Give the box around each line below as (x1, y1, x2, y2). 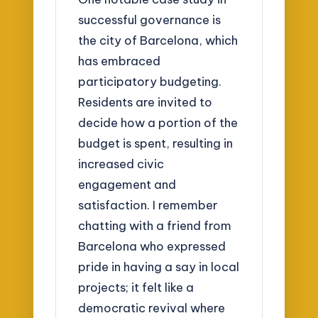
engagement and (78, 177, 177, 192)
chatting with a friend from (78, 218, 232, 234)
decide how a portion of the (78, 115, 238, 131)
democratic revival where (78, 300, 226, 316)
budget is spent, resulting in (78, 136, 234, 151)
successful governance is (78, 12, 221, 28)
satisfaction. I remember (78, 197, 219, 213)
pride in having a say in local (78, 259, 240, 275)
